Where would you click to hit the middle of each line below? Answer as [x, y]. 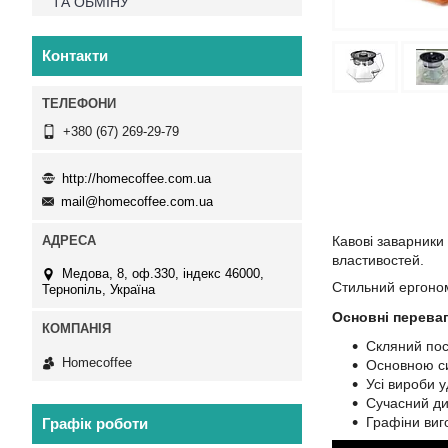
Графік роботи [95, 423]
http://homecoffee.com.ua [136, 178]
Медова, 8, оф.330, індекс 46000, [163, 274]
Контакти [75, 55]
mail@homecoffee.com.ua [137, 202]
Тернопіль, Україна [98, 290]
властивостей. [378, 260]
